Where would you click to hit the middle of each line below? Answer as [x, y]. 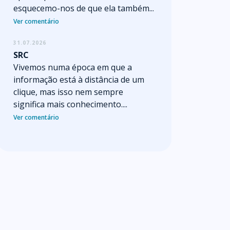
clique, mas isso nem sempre [68, 92]
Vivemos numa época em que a [73, 67]
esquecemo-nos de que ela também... [84, 8]
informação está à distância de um [79, 80]
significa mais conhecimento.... [70, 104]
